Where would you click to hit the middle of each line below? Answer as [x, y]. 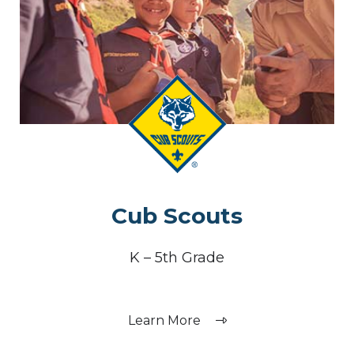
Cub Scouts [177, 215]
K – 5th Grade [177, 257]
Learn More [166, 320]
